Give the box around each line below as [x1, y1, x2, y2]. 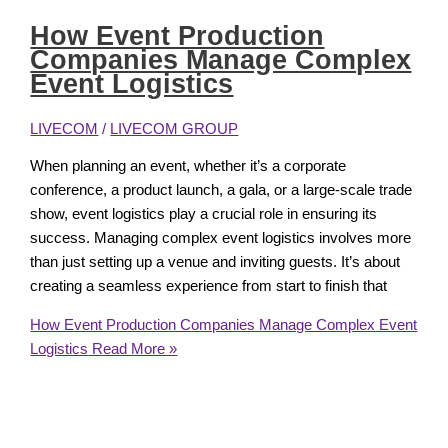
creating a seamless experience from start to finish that [30, 278, 388, 295]
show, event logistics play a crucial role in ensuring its [30, 206, 378, 223]
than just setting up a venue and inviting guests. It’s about [30, 254, 401, 271]
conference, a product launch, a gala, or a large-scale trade [30, 182, 413, 199]
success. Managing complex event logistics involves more [30, 230, 412, 247]
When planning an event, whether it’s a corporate [30, 158, 347, 175]
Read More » [88, 340, 178, 357]
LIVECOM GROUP [110, 120, 239, 137]
